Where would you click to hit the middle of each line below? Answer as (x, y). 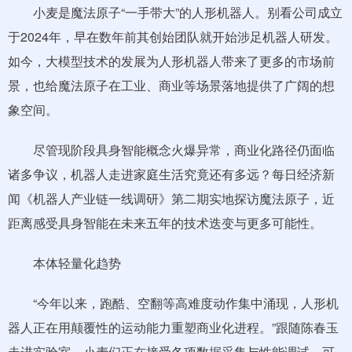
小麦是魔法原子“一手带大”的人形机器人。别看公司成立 (175, 12)
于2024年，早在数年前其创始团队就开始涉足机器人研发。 (173, 37)
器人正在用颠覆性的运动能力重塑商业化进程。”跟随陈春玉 (173, 327)
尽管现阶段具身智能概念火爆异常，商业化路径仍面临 (171, 150)
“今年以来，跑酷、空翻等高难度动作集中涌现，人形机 (173, 303)
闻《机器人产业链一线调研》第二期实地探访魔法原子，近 (171, 198)
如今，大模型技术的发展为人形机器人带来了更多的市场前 (171, 61)
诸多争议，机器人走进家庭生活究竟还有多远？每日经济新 (171, 174)
